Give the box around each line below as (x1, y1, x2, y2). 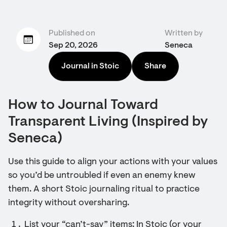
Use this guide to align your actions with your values (8, 158, 217, 167)
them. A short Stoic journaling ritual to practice (8, 185, 200, 194)
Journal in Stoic (61, 62, 119, 70)
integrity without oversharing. (8, 199, 129, 208)
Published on (49, 29, 95, 37)
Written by (165, 29, 203, 37)
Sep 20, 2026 (49, 42, 98, 50)
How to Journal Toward (8, 98, 158, 112)
